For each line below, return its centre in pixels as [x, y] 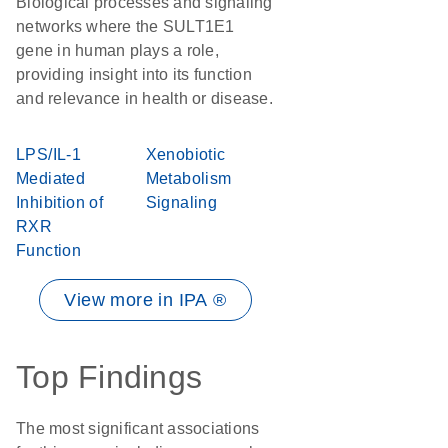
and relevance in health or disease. [144, 98]
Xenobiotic [185, 154]
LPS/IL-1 [49, 154]
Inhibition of [60, 202]
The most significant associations [138, 428]
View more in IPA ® [145, 300]
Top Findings [109, 377]
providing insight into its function [134, 74]
